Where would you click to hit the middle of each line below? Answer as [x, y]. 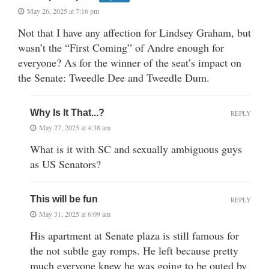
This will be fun [64, 199]
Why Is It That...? [67, 113]
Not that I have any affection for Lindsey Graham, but [134, 33]
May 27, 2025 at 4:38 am [75, 128]
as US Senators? [65, 164]
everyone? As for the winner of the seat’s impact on [130, 63]
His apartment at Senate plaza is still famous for [134, 236]
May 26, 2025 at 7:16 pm [63, 11]
